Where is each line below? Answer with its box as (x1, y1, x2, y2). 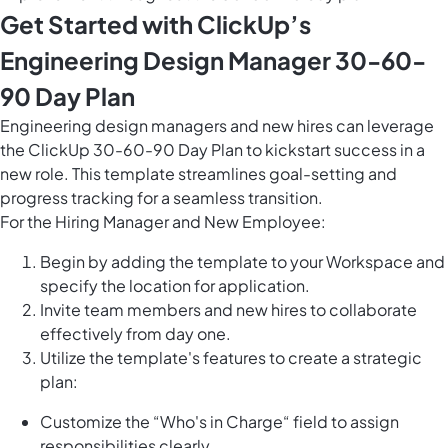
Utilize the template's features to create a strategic (40, 347, 422, 369)
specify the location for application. (40, 275, 310, 297)
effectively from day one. (40, 323, 231, 345)
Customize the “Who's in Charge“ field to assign (40, 411, 399, 433)
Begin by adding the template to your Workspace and (40, 251, 445, 273)
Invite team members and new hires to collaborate (40, 299, 417, 321)
